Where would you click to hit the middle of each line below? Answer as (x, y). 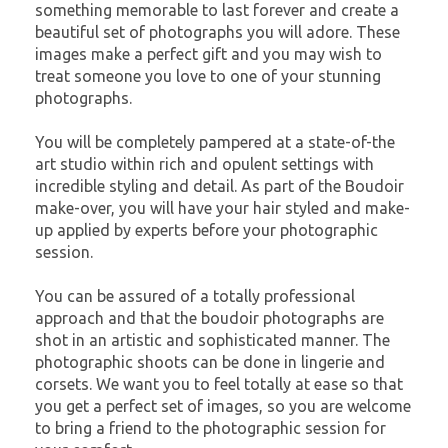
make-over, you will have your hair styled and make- (222, 208)
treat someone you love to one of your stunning (208, 76)
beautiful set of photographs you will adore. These (217, 32)
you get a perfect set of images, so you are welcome (223, 406)
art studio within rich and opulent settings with (204, 164)
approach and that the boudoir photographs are (209, 318)
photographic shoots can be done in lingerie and (210, 362)
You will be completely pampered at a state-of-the (215, 142)
